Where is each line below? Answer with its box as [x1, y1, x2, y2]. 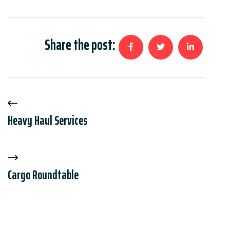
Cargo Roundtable [8, 165, 79, 185]
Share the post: [45, 33, 115, 56]
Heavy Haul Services [8, 110, 87, 130]
